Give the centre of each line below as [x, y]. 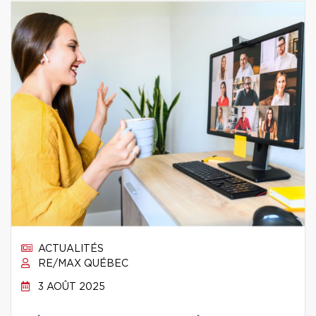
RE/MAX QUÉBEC [82, 264]
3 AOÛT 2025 [70, 287]
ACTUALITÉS [69, 249]
